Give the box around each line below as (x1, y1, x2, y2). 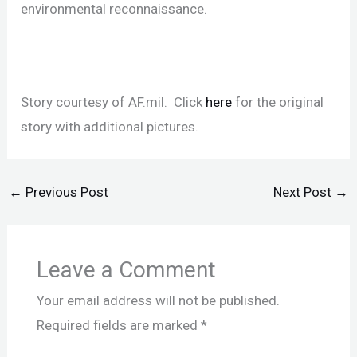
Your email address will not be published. (36, 292, 280, 309)
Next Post (273, 183, 335, 200)
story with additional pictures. (21, 118, 199, 135)
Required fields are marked (36, 317, 201, 334)
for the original (232, 93, 324, 110)
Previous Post (22, 183, 109, 200)
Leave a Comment (36, 257, 216, 284)
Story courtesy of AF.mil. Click (21, 93, 206, 110)
